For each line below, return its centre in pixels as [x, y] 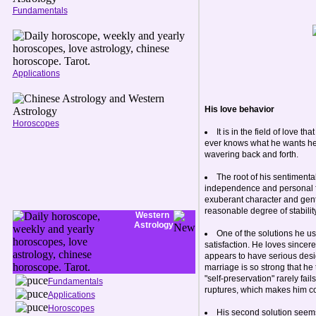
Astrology [152, 225]
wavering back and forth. [251, 154]
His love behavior [239, 109]
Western [152, 215]
